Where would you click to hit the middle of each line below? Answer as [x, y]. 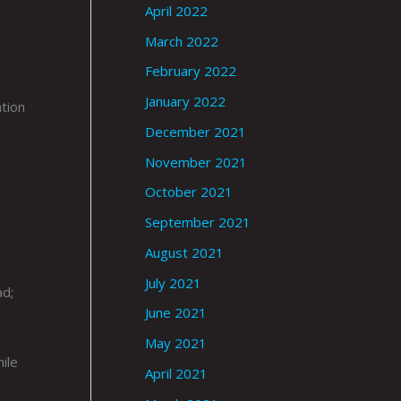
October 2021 [189, 192]
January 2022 [185, 102]
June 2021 [176, 313]
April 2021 [176, 373]
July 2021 [173, 282]
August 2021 [184, 252]
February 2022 [191, 71]
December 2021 [196, 131]
